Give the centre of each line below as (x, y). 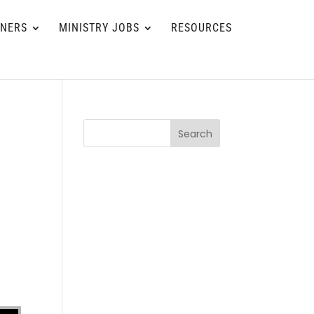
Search (195, 134)
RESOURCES (202, 28)
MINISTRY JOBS (99, 28)
